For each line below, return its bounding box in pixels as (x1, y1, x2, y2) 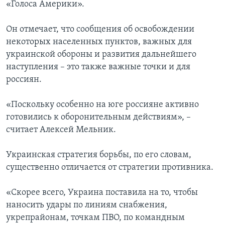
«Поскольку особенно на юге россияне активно (6, 100, 199, 110)
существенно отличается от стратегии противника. (6, 163, 213, 173)
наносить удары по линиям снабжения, (6, 200, 167, 210)
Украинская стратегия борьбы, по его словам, (6, 150, 191, 160)
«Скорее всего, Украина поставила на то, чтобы (6, 188, 198, 198)
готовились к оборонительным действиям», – (6, 113, 191, 123)
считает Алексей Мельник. (6, 125, 116, 135)
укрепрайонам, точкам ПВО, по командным (6, 213, 185, 223)
